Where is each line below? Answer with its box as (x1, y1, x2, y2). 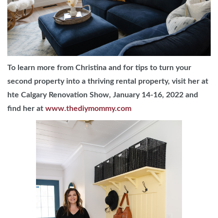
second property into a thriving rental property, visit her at (7, 77, 208, 86)
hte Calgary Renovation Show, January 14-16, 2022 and (7, 91, 198, 99)
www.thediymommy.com (45, 105, 131, 113)
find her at (7, 105, 45, 113)
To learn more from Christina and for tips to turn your (7, 64, 191, 72)
